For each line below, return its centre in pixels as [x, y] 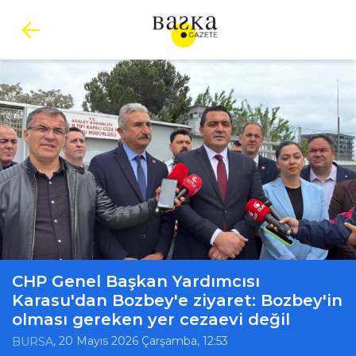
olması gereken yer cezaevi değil [151, 319]
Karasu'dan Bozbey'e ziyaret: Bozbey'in [177, 300]
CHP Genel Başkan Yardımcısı [136, 281]
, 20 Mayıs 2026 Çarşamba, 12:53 [141, 341]
